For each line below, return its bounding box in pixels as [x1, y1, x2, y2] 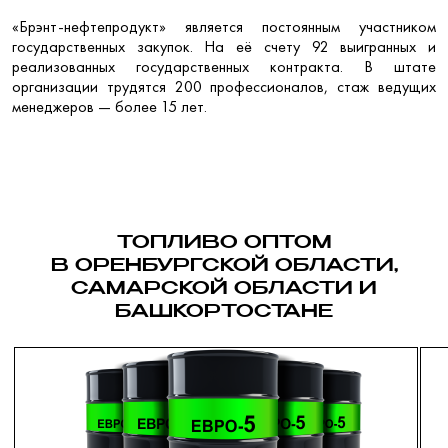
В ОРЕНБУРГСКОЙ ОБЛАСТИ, [50, 256, 398, 275]
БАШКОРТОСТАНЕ [115, 302, 333, 321]
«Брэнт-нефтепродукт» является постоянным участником [12, 15, 436, 37]
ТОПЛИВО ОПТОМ [116, 233, 332, 252]
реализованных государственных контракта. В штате [12, 55, 436, 77]
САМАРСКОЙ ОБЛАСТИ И [71, 279, 377, 298]
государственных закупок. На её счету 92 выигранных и [12, 35, 436, 57]
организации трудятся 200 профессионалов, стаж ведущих [12, 75, 436, 97]
